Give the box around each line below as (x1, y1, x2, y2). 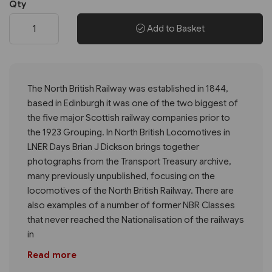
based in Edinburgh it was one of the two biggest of (27, 98, 238, 109)
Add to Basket (144, 23, 205, 35)
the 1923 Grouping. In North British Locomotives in (27, 127, 230, 138)
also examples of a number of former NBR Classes (27, 200, 235, 211)
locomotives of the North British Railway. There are (27, 185, 234, 197)
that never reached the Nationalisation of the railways (27, 214, 244, 226)
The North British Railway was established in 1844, (27, 83, 228, 95)
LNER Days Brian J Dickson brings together (27, 141, 199, 153)
